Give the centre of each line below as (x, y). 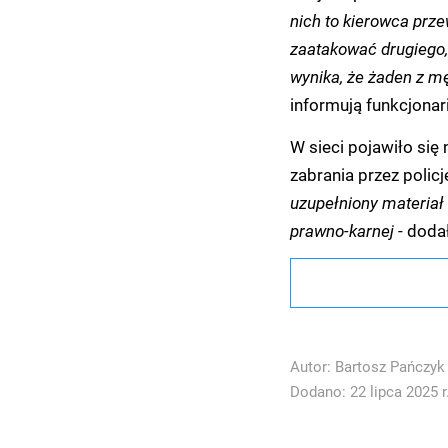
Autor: (312, 367)
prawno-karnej (343, 230)
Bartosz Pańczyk (389, 367)
